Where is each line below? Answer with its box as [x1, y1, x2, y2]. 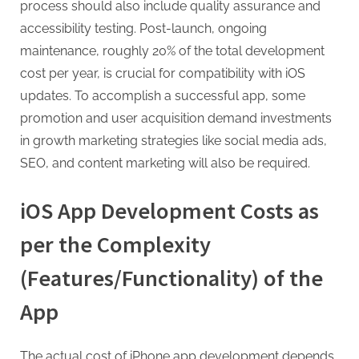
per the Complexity [20, 230, 211, 260]
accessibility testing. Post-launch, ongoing [20, 21, 267, 37]
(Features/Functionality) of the [20, 264, 323, 293]
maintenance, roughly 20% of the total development [20, 43, 325, 59]
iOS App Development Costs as [20, 196, 319, 226]
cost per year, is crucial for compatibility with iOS [20, 66, 305, 82]
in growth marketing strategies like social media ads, [20, 133, 327, 149]
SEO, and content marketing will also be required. [20, 155, 310, 171]
